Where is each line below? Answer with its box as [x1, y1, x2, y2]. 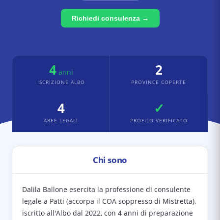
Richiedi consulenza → [71, 14, 149, 22]
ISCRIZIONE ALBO [37, 79, 85, 85]
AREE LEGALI [44, 117, 78, 124]
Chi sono [92, 154, 128, 165]
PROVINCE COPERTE [131, 79, 186, 85]
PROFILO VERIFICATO [130, 117, 188, 124]
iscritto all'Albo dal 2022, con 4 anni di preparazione [22, 208, 193, 218]
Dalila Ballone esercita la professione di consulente [22, 185, 191, 194]
